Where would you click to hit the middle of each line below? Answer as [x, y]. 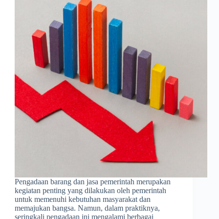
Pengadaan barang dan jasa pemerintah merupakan [93, 182]
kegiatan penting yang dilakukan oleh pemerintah [90, 191]
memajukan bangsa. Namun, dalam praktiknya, [87, 208]
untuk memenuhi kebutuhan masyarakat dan [83, 199]
